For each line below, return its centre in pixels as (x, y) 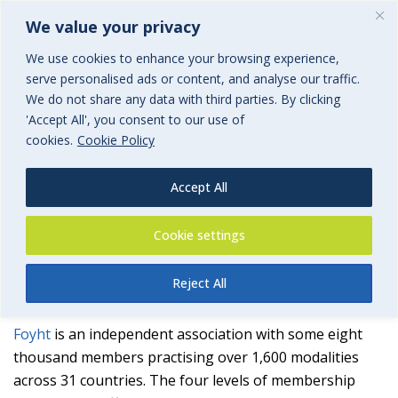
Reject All (199, 283)
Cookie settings (199, 235)
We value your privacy (113, 26)
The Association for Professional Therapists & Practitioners (199, 162)
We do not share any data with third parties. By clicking (183, 99)
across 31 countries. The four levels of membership (184, 380)
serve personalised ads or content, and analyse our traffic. (193, 78)
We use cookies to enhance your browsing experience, (183, 58)
